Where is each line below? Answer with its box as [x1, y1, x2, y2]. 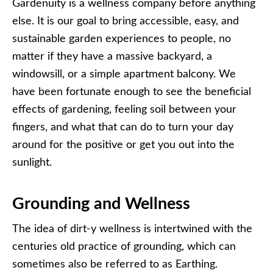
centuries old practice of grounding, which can [12, 241, 236, 252]
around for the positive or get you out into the [12, 139, 235, 151]
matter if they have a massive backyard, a [12, 51, 212, 62]
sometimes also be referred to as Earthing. [12, 258, 218, 270]
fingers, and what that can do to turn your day [12, 121, 233, 133]
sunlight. [12, 157, 55, 168]
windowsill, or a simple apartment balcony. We [12, 68, 236, 80]
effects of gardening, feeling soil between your [12, 104, 236, 115]
